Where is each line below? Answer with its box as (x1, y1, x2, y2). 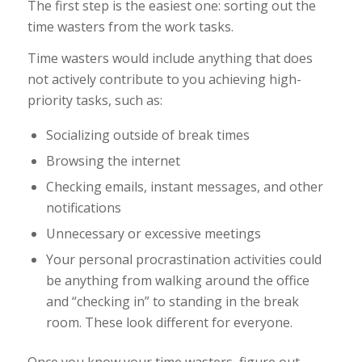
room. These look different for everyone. (45, 313, 293, 331)
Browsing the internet (45, 151, 180, 170)
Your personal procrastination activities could (45, 250, 322, 268)
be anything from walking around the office (45, 271, 309, 289)
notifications (45, 198, 121, 217)
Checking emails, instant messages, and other (45, 177, 323, 196)
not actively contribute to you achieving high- (27, 70, 301, 89)
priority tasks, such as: (27, 91, 162, 110)
